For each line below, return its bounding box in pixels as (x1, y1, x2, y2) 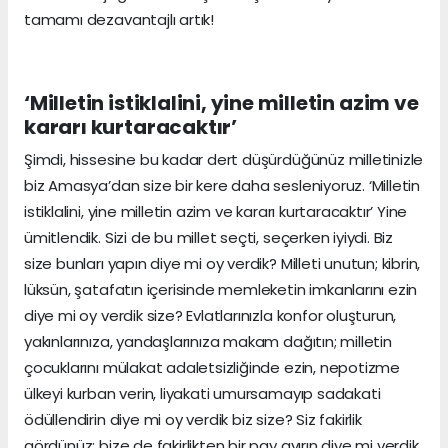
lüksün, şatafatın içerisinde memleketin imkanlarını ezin (24, 279, 418, 301)
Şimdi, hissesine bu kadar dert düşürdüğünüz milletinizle (24, 149, 424, 171)
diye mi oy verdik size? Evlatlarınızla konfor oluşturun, (24, 305, 397, 327)
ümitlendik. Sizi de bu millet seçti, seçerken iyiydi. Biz (24, 227, 394, 249)
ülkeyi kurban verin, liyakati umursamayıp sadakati (24, 383, 381, 405)
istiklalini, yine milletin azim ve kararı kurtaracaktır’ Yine (24, 201, 408, 223)
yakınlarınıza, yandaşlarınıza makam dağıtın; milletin (24, 331, 392, 353)
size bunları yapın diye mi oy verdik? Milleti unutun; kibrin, (24, 253, 421, 275)
